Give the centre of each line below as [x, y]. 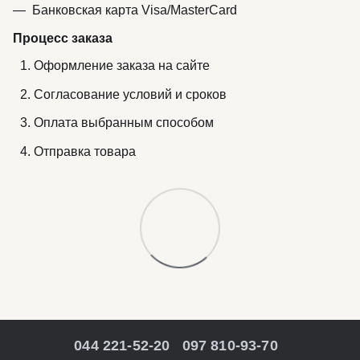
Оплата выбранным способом [124, 123]
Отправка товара [85, 151]
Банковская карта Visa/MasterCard [135, 10]
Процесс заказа [63, 39]
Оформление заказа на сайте [122, 66]
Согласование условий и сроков [130, 94]
